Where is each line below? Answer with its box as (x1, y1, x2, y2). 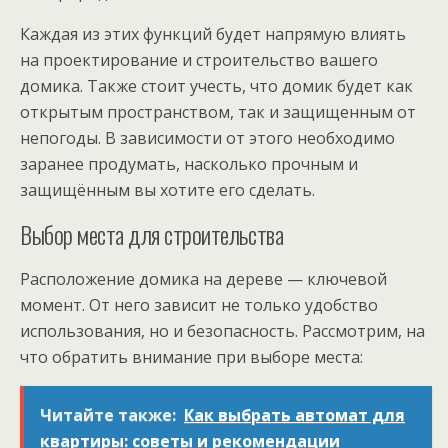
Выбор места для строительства (20, 215, 284, 252)
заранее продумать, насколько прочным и (20, 152, 358, 175)
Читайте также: (40, 403, 176, 426)
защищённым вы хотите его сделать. (20, 178, 315, 201)
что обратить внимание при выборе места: (20, 345, 363, 368)
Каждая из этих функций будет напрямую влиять (20, 22, 406, 45)
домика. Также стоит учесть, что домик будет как (20, 74, 413, 97)
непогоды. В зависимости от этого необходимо (20, 126, 395, 149)
